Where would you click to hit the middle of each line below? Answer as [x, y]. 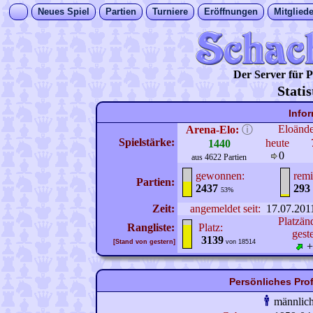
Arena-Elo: [212, 130]
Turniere [170, 12]
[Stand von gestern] [145, 242]
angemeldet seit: [225, 209]
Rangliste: [152, 227]
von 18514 [240, 242]
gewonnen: [220, 176]
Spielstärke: [148, 142]
